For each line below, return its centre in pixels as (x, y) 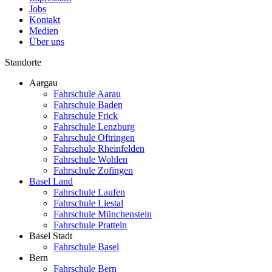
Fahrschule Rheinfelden (99, 149)
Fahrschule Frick (86, 116)
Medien (44, 31)
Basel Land (51, 182)
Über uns (47, 42)
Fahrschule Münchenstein (103, 214)
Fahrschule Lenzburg (94, 127)
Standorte (23, 63)
